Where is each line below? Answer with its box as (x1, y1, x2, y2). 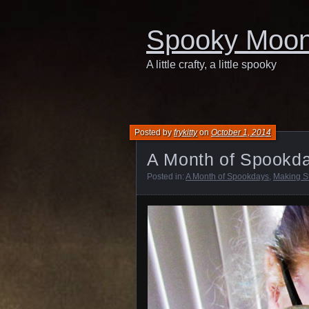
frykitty (174, 128, 197, 137)
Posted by (134, 128, 174, 137)
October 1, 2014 (211, 128, 271, 137)
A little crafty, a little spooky (146, 59, 277, 70)
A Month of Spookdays (186, 172, 269, 181)
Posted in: (147, 172, 186, 181)
